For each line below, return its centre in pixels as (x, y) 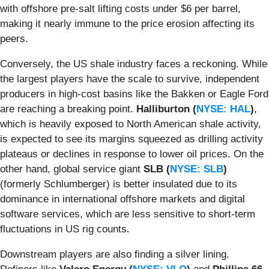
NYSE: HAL (223, 109)
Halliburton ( (166, 109)
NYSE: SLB (197, 169)
